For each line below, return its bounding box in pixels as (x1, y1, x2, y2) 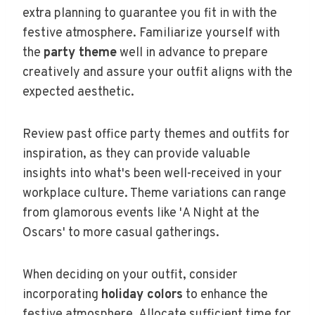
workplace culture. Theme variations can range (22, 185, 286, 202)
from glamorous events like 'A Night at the (22, 205, 259, 221)
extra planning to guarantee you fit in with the (22, 5, 277, 22)
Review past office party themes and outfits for (22, 126, 290, 143)
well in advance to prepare (117, 44, 268, 61)
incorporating (22, 286, 101, 303)
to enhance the (183, 286, 268, 303)
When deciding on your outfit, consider (22, 266, 238, 283)
